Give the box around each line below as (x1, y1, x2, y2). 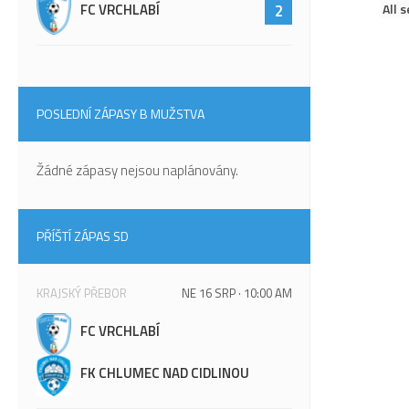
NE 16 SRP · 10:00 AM (182, 284, 292, 303)
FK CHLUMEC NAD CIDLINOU (80, 362, 249, 384)
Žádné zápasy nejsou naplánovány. (37, 160, 238, 182)
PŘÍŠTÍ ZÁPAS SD (37, 226, 129, 246)
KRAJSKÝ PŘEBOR (37, 284, 130, 303)
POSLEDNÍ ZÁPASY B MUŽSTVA (37, 104, 204, 124)
